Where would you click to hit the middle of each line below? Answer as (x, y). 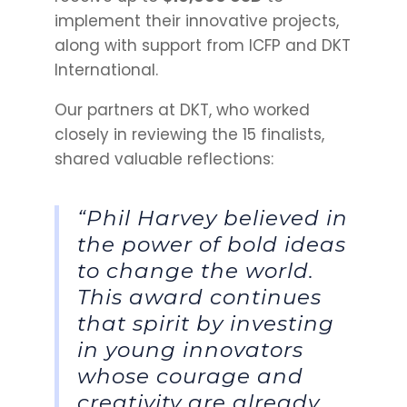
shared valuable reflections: (164, 159)
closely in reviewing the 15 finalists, (189, 135)
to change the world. (195, 271)
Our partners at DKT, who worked (182, 110)
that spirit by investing (205, 324)
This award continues (199, 298)
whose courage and (190, 377)
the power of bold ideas (211, 245)
